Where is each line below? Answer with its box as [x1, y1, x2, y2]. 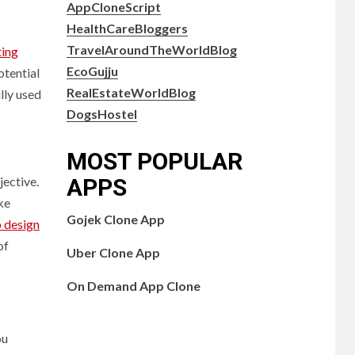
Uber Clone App [66, 244, 160, 260]
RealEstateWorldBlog [66, 84, 196, 100]
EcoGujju [66, 63, 118, 78]
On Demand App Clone [66, 277, 200, 293]
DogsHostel [66, 105, 137, 121]
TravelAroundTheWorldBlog [66, 41, 237, 57]
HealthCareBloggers [66, 20, 188, 36]
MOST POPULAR [66, 147, 242, 175]
